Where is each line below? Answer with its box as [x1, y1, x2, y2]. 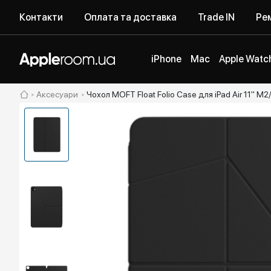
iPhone [151, 53, 181, 65]
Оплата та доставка [84, 11, 177, 23]
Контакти [19, 11, 63, 23]
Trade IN [198, 11, 235, 23]
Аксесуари [36, 90, 78, 99]
